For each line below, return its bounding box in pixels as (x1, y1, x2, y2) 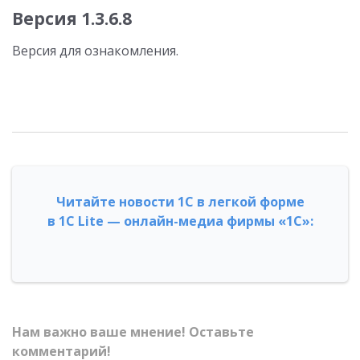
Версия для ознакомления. (12, 42, 178, 59)
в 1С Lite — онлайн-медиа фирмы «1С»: (47, 212, 313, 230)
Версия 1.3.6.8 (12, 7, 132, 30)
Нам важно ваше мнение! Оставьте (12, 323, 254, 341)
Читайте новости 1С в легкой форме (55, 193, 305, 211)
